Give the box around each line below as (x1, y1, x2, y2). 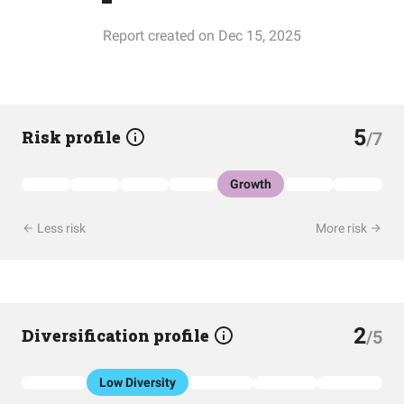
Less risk (34, 221, 86, 235)
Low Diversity (98, 375, 176, 390)
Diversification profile (22, 325, 213, 346)
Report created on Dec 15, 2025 (103, 27, 301, 44)
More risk (316, 221, 370, 235)
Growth (230, 177, 272, 191)
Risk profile (22, 126, 124, 148)
